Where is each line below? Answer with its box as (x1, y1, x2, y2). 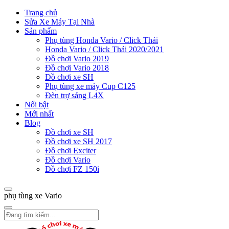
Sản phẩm (25, 27, 57, 35)
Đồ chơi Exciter (45, 146, 96, 155)
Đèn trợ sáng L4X (45, 91, 104, 100)
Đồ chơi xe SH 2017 (45, 137, 112, 146)
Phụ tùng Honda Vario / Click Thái (45, 36, 158, 44)
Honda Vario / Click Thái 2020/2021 (45, 45, 164, 54)
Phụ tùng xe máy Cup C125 (45, 82, 135, 90)
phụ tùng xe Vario (4, 191, 62, 200)
